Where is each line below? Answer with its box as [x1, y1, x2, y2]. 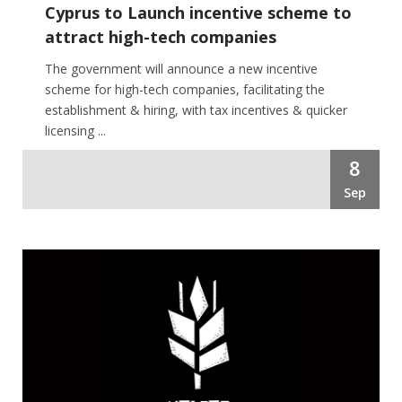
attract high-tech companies [45, 25, 276, 48]
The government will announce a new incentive [45, 59, 318, 77]
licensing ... [45, 121, 106, 139]
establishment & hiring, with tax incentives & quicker [45, 100, 347, 118]
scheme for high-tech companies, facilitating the [45, 80, 325, 98]
